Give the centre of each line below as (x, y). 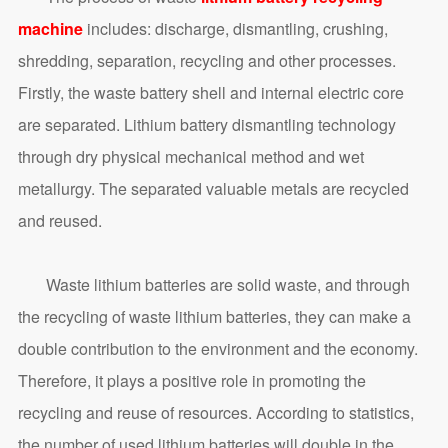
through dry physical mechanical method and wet (190, 157)
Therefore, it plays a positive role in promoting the (191, 381)
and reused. (59, 221)
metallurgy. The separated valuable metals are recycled (213, 189)
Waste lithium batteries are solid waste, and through (213, 285)
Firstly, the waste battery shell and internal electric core (210, 93)
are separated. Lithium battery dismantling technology (206, 125)
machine (50, 29)
